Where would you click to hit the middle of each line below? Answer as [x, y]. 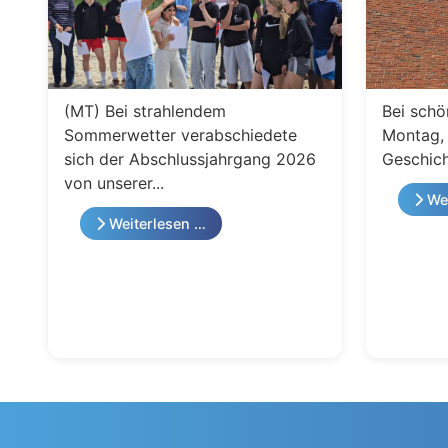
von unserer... [114, 182]
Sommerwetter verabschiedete [180, 134]
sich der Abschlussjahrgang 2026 [190, 158]
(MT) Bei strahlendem [145, 110]
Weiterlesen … [155, 224]
